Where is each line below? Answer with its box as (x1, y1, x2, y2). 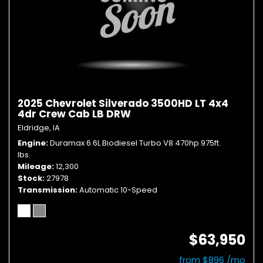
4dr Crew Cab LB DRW (18, 107, 131, 121)
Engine (18, 137, 46, 149)
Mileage (18, 161, 52, 172)
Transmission (18, 184, 75, 195)
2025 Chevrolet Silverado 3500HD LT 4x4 (18, 96, 228, 110)
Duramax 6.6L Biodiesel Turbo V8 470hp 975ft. (50, 137, 221, 149)
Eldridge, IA (18, 122, 60, 133)
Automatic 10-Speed (79, 184, 157, 195)
